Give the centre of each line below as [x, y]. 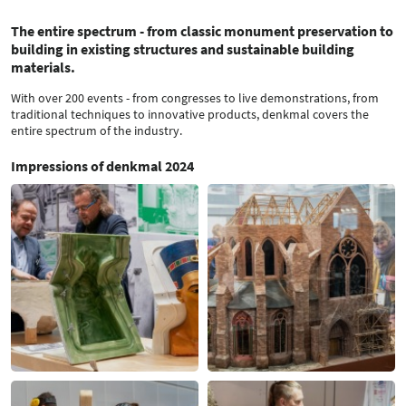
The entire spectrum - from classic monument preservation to [202, 31]
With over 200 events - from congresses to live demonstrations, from [195, 98]
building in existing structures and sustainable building [183, 49]
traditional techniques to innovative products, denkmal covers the [190, 115]
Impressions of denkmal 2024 [102, 166]
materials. [43, 68]
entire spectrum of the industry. [97, 131]
